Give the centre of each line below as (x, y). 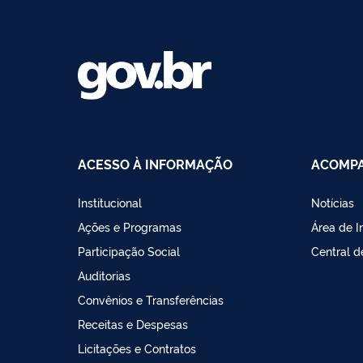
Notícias (333, 202)
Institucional (110, 202)
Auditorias (104, 275)
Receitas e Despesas (133, 323)
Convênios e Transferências (151, 299)
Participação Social (129, 250)
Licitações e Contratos (137, 348)
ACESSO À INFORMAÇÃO (155, 163)
